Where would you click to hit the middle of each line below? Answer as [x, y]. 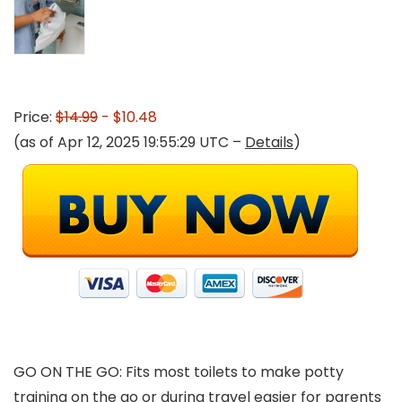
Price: [35, 117]
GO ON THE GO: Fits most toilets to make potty [179, 372]
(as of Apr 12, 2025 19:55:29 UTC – [129, 142]
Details [269, 142]
